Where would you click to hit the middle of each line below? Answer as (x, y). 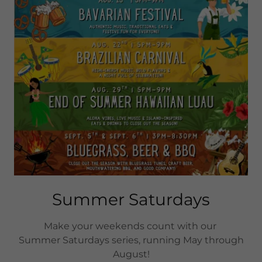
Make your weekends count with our (131, 226)
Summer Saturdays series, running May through (131, 240)
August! (131, 254)
